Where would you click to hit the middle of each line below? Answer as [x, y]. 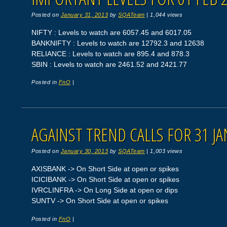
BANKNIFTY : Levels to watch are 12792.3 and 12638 [118, 43]
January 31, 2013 [84, 14]
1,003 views [166, 151]
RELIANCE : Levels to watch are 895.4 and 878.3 [111, 53]
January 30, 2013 [84, 151]
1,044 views [166, 14]
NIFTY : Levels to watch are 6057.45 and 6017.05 [112, 32]
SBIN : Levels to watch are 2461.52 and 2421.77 [109, 64]
